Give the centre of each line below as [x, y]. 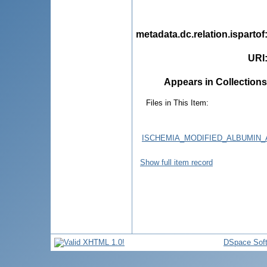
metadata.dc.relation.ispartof [200, 34]
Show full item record [176, 162]
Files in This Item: [177, 103]
